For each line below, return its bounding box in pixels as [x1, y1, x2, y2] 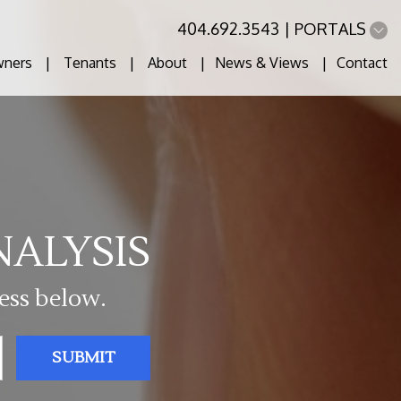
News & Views [215, 54, 309, 72]
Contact [337, 54, 388, 72]
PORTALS [294, 19, 370, 38]
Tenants [64, 54, 116, 72]
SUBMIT [52, 346, 115, 368]
